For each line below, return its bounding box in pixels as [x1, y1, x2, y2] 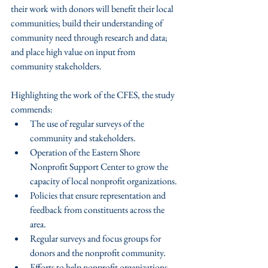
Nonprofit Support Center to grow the [30, 160, 170, 173]
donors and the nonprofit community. [30, 246, 169, 259]
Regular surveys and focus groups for [30, 232, 163, 245]
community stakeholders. [11, 60, 102, 72]
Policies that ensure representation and [30, 189, 167, 202]
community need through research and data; [11, 31, 169, 44]
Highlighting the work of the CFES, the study [11, 89, 176, 101]
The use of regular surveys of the [30, 117, 146, 130]
